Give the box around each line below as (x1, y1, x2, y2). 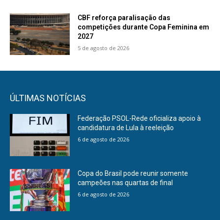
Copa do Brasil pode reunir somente (78, 169, 189, 177)
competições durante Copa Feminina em (78, 23, 210, 31)
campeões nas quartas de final (78, 178, 173, 187)
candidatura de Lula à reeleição (78, 124, 174, 132)
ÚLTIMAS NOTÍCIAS (10, 93, 86, 104)
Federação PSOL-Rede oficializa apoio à (78, 114, 201, 123)
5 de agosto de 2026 (78, 44, 130, 52)
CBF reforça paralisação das (78, 13, 171, 22)
